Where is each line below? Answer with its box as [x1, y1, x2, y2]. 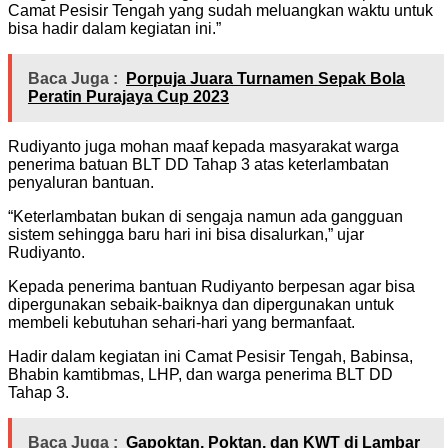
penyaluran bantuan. [8, 173, 154, 191]
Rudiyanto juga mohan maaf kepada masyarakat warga [8, 137, 399, 155]
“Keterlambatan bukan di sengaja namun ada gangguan [8, 207, 403, 225]
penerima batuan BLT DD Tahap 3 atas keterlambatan [8, 155, 389, 173]
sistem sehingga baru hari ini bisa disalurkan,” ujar [8, 225, 364, 243]
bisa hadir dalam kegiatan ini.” [8, 19, 221, 37]
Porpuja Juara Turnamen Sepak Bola [126, 69, 405, 87]
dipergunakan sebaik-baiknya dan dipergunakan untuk [8, 295, 394, 313]
